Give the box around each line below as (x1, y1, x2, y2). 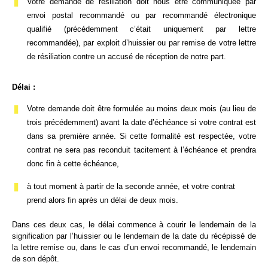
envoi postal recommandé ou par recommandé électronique (27, 11, 256, 20)
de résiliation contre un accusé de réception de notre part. (27, 52, 226, 61)
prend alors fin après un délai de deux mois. (27, 196, 178, 205)
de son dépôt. (12, 254, 59, 263)
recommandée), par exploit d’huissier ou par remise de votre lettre (27, 38, 256, 47)
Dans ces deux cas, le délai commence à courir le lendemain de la (12, 220, 256, 229)
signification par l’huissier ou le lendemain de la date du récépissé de (12, 232, 256, 240)
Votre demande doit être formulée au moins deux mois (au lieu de (27, 104, 256, 113)
